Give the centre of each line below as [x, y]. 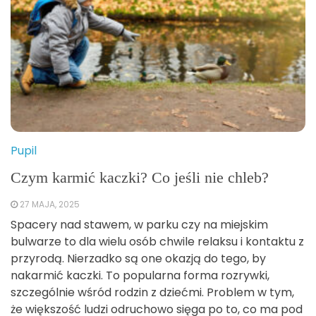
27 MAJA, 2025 [50, 204]
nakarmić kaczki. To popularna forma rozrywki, [140, 275]
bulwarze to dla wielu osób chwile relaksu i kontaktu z [157, 241]
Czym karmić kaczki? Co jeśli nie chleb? [140, 177]
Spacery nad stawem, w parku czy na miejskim [139, 224]
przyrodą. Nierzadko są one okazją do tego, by [138, 258]
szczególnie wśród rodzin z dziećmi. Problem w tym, [152, 292]
